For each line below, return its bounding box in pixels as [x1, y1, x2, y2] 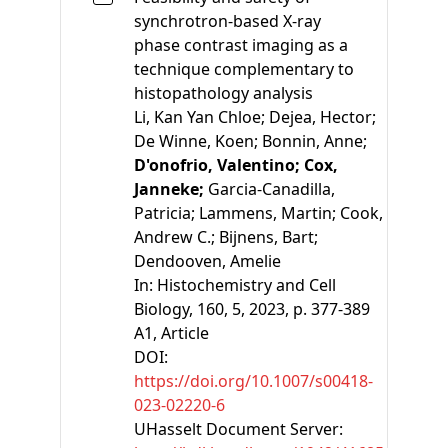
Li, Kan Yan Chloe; [134, 105, 269, 128]
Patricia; [134, 201, 199, 224]
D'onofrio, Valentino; [134, 153, 304, 176]
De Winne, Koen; [134, 129, 262, 152]
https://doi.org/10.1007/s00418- [134, 369, 373, 392]
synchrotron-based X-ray [134, 9, 321, 32]
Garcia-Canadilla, [208, 177, 335, 200]
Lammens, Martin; [199, 201, 340, 224]
